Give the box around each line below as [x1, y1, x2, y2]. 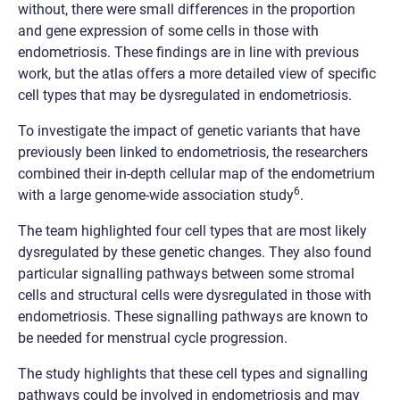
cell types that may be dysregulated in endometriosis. [18, 86, 352, 104]
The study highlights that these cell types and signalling [18, 364, 368, 382]
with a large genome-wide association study [18, 186, 294, 204]
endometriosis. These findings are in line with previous [18, 43, 359, 61]
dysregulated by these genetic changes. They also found [18, 243, 371, 261]
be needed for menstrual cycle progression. [18, 329, 287, 346]
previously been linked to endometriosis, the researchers [18, 143, 368, 161]
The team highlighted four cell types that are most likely [18, 221, 367, 239]
